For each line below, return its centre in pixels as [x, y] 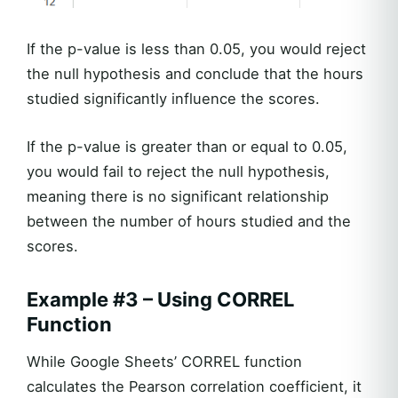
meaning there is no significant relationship [178, 196]
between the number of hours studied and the [189, 221]
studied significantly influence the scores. [173, 98]
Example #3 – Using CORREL [160, 299]
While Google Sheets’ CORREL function [164, 361]
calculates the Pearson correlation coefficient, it [194, 386]
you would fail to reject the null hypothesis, [178, 171]
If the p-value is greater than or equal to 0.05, [187, 146]
